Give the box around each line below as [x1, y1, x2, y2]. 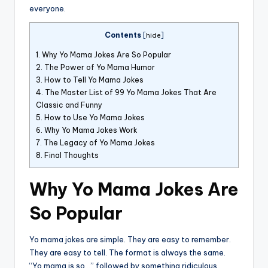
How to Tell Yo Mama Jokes [42, 75, 144, 85]
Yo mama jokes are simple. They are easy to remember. [29, 234, 231, 245]
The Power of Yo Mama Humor [42, 63, 155, 72]
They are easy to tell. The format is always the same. [29, 248, 226, 258]
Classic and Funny [36, 100, 102, 110]
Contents [104, 31, 141, 40]
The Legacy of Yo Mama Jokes [42, 138, 155, 148]
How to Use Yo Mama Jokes [42, 113, 145, 123]
